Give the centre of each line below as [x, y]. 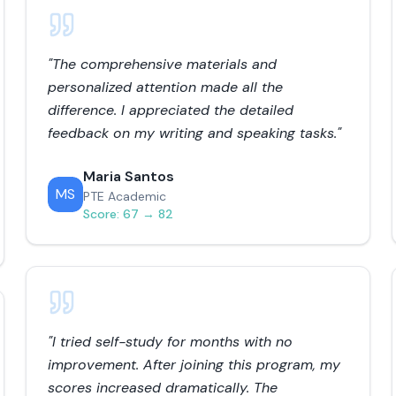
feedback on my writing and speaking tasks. [193, 133]
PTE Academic [125, 196]
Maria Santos [129, 176]
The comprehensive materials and [165, 64]
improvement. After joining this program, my [194, 365]
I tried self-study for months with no [173, 342]
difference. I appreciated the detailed [171, 110]
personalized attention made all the [166, 87]
